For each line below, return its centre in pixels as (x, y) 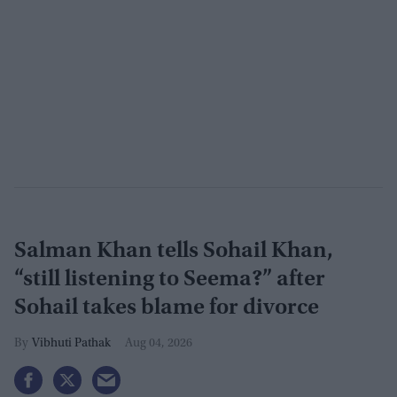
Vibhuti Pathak (71, 344)
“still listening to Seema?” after (170, 280)
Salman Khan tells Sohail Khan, (174, 252)
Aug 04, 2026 (159, 344)
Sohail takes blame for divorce (167, 309)
